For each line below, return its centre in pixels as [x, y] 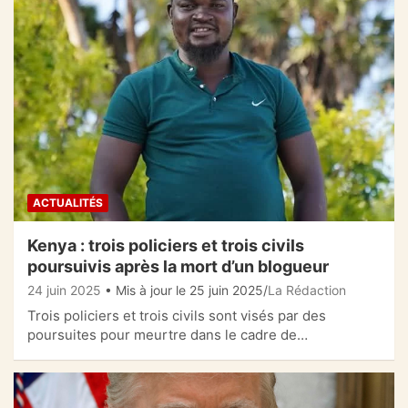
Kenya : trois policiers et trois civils [166, 245]
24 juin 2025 [64, 290]
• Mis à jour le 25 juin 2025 [184, 290]
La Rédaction [307, 290]
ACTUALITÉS [68, 202]
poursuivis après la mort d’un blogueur [178, 266]
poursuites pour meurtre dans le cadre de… [168, 334]
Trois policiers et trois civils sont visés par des [177, 315]
